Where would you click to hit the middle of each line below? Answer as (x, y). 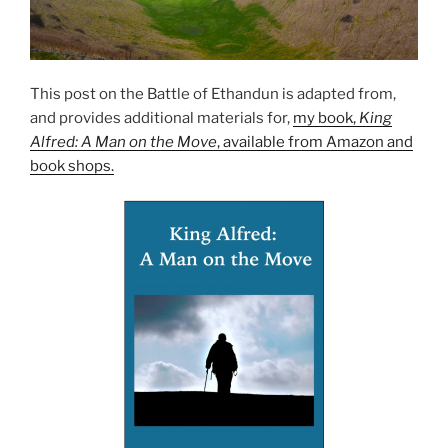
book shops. (72, 165)
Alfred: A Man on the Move (123, 141)
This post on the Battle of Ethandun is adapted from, (213, 93)
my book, (326, 117)
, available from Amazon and (315, 141)
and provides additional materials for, (161, 117)
